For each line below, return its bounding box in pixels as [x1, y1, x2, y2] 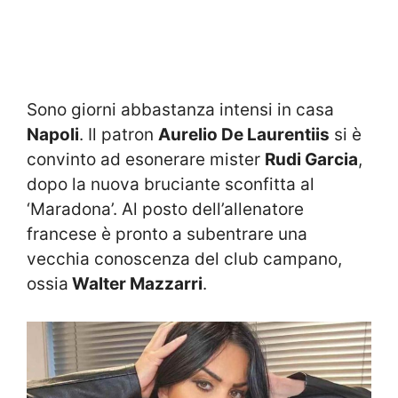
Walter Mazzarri [68, 273, 203, 294]
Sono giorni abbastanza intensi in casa [27, 99, 334, 120]
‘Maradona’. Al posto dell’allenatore [27, 198, 304, 219]
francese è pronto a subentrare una [27, 223, 307, 244]
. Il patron [79, 123, 158, 145]
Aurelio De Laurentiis [158, 123, 330, 145]
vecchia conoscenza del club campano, [27, 248, 342, 269]
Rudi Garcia [265, 148, 358, 170]
